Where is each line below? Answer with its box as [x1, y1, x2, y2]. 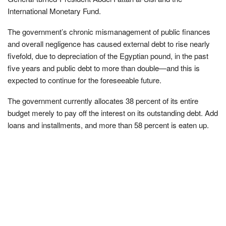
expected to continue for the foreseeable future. [8, 74, 161, 85]
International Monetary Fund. [8, 5, 101, 16]
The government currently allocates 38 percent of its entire [8, 95, 198, 106]
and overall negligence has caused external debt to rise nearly [8, 38, 210, 49]
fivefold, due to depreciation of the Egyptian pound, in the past [8, 50, 208, 61]
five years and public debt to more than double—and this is [8, 62, 200, 73]
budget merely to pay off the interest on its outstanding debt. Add [8, 107, 218, 118]
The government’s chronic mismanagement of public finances [8, 26, 210, 37]
